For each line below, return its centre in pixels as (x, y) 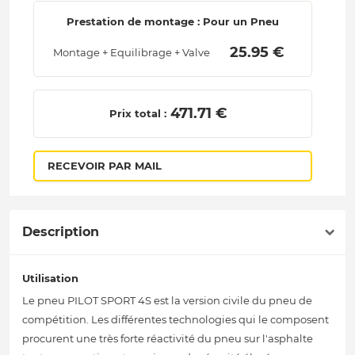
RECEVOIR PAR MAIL (104, 166)
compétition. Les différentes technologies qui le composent (176, 320)
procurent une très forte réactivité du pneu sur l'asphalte (168, 339)
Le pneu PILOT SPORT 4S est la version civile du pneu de (167, 301)
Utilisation (50, 279)
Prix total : (138, 114)
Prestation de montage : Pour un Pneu (172, 22)
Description (61, 232)
